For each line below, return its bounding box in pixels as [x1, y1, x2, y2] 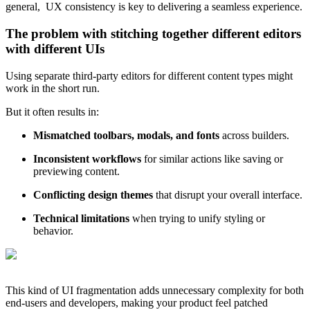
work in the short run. [6, 82, 102, 94]
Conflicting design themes [33, 188, 153, 201]
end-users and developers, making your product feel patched [6, 296, 268, 309]
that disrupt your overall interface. [153, 188, 302, 201]
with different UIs [6, 42, 104, 57]
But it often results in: [6, 105, 99, 118]
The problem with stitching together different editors [6, 26, 301, 42]
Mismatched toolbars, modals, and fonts [33, 129, 219, 141]
